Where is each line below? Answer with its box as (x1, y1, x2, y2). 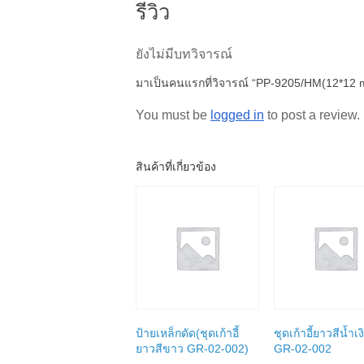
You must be (136, 107, 210, 122)
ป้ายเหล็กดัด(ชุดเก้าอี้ (136, 326, 239, 340)
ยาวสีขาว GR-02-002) (136, 341, 249, 355)
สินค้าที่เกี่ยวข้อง (136, 159, 216, 173)
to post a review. (264, 107, 360, 122)
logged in (210, 107, 264, 122)
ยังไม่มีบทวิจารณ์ (136, 46, 232, 61)
